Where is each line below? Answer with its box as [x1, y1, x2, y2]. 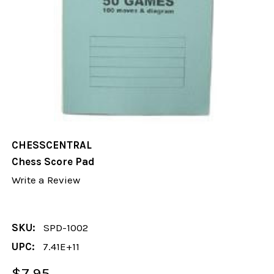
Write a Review [12, 174, 81, 187]
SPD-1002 [43, 221, 89, 234]
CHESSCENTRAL [12, 139, 92, 152]
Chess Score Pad [12, 155, 95, 168]
